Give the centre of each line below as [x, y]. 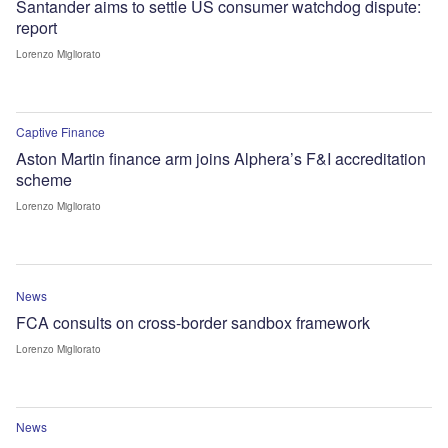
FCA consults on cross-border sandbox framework [193, 322]
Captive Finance [60, 131]
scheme [44, 179]
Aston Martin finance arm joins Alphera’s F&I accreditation [221, 158]
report [36, 27]
